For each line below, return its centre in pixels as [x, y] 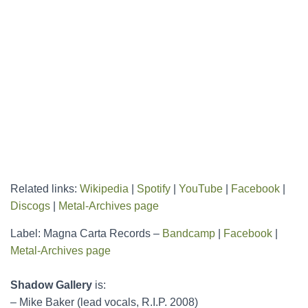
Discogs [30, 206]
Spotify [154, 189]
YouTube [201, 189]
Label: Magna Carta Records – [86, 233]
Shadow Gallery [51, 285]
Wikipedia [104, 189]
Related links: [45, 189]
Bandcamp [189, 233]
